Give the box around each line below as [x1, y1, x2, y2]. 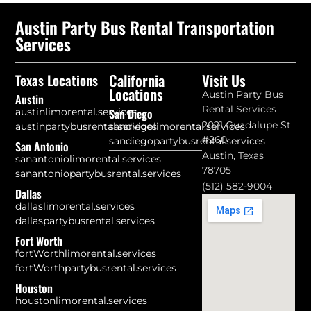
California [108, 69, 165, 91]
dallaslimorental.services [15, 199, 135, 212]
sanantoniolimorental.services [15, 152, 162, 165]
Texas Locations [15, 69, 99, 90]
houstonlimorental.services [15, 294, 148, 307]
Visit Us [202, 69, 246, 91]
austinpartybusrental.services [15, 119, 158, 133]
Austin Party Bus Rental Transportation [15, 14, 275, 40]
